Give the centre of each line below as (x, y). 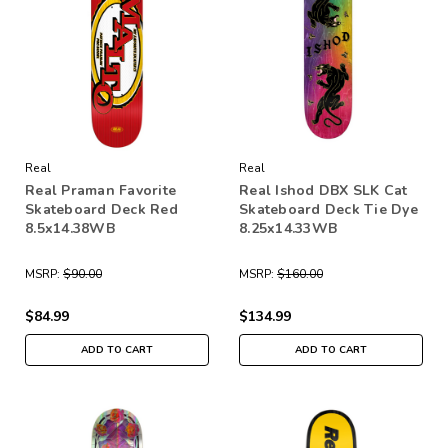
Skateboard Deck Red (101, 209)
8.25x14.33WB (288, 228)
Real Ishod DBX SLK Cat (323, 190)
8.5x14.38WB (70, 228)
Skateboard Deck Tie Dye (328, 209)
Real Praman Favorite (100, 190)
